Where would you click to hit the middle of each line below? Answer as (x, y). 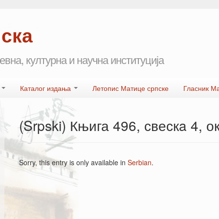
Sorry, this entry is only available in (73, 162)
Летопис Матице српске (131, 88)
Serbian (140, 162)
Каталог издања (46, 88)
